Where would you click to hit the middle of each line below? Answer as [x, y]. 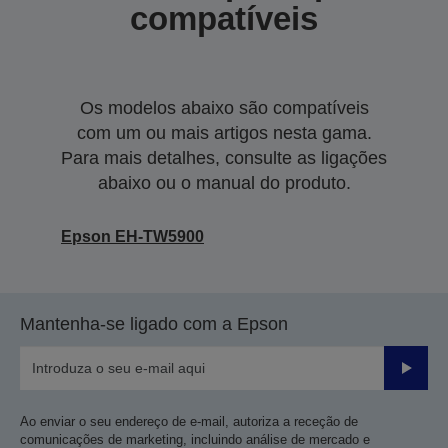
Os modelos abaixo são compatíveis [224, 108]
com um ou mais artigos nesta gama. [224, 133]
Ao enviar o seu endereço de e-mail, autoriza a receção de [189, 421]
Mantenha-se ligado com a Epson [154, 324]
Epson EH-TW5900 [132, 236]
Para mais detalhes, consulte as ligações [224, 158]
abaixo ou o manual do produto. [224, 183]
